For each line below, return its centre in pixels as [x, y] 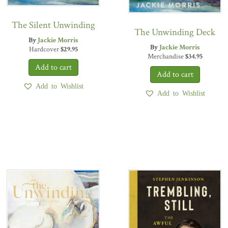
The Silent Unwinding [53, 25]
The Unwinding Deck [175, 33]
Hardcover [45, 50]
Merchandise [166, 57]
